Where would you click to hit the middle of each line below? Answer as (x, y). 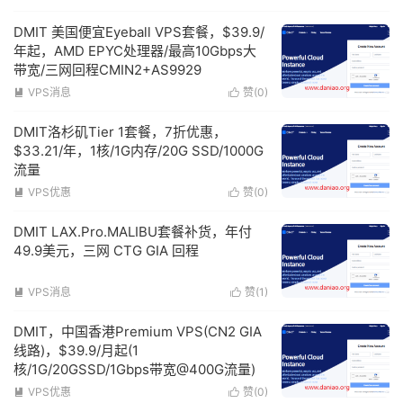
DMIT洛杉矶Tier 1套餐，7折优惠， (120, 132)
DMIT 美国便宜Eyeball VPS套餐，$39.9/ (139, 32)
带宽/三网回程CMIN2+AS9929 (107, 70)
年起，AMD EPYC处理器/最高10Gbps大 (135, 51)
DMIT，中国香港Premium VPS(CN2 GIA (138, 332)
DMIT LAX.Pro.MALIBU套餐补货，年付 (133, 232)
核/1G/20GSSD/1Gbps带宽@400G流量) (134, 370)
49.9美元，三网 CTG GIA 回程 (106, 251)
